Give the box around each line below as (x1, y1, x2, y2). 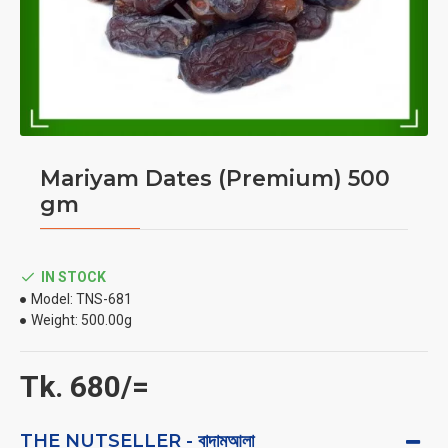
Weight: (31, 312, 78, 328)
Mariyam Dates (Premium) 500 (40, 165, 390, 192)
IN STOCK (41, 268, 106, 285)
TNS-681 (76, 291, 132, 307)
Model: (31, 291, 73, 307)
